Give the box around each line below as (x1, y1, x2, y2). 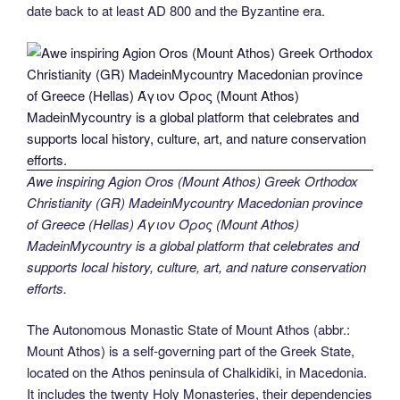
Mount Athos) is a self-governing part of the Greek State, (27, 341, 354, 361)
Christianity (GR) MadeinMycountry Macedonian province (27, 192, 362, 212)
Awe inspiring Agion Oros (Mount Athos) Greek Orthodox (27, 171, 358, 190)
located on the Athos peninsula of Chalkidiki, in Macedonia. (27, 362, 367, 382)
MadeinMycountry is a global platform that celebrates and (27, 235, 359, 254)
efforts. (27, 278, 67, 297)
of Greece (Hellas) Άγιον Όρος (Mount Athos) (27, 213, 299, 233)
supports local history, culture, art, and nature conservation (27, 256, 366, 276)
